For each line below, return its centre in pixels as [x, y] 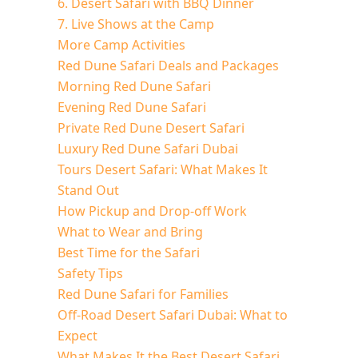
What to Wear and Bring [130, 231]
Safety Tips [90, 273]
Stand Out [88, 190]
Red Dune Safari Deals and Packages [168, 65]
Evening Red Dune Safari [132, 107]
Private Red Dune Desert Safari [151, 127]
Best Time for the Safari [129, 252]
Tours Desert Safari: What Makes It [163, 169]
